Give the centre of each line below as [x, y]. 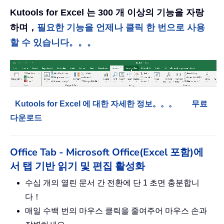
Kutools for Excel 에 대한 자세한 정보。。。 [96, 104]
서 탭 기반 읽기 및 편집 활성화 [77, 166]
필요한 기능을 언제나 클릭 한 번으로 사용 [121, 28]
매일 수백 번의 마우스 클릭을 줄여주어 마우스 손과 [116, 211]
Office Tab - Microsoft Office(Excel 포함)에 [107, 152]
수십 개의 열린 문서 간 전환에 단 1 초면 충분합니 [112, 183]
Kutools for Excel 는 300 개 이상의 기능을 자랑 [107, 13]
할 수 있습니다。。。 [53, 43]
